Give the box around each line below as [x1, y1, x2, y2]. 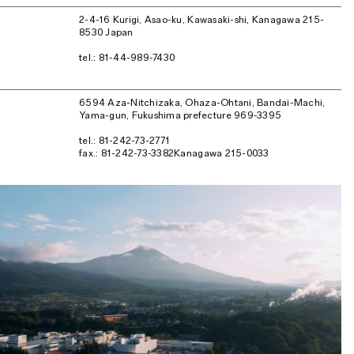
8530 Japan [79, 25, 134, 38]
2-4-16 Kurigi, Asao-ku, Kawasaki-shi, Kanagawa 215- [79, 13, 325, 25]
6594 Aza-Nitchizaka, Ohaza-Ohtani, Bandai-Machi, [79, 96, 326, 108]
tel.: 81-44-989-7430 [79, 51, 175, 63]
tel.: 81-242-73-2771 [79, 134, 171, 146]
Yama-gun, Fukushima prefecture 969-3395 [79, 108, 282, 121]
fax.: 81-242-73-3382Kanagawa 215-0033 [79, 146, 269, 159]
